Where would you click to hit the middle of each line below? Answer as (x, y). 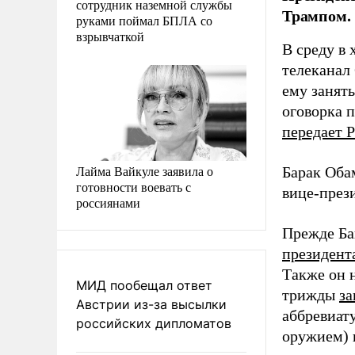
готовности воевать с (134, 186)
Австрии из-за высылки (151, 304)
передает (314, 132)
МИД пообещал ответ (144, 285)
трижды (311, 295)
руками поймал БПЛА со (144, 20)
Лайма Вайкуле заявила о (145, 170)
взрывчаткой (110, 36)
